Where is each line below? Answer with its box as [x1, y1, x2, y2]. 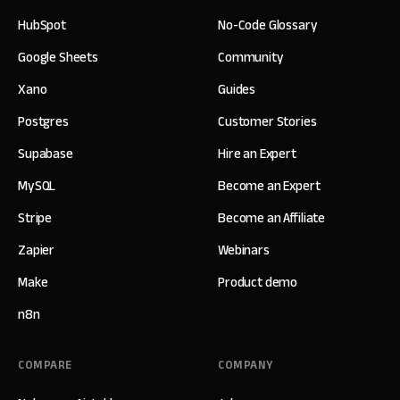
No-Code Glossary [218, 12, 318, 38]
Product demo [218, 270, 298, 296]
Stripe [18, 205, 53, 231]
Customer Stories [218, 109, 317, 135]
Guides [218, 77, 256, 103]
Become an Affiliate [218, 205, 326, 231]
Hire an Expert [218, 141, 296, 167]
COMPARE [18, 354, 72, 377]
